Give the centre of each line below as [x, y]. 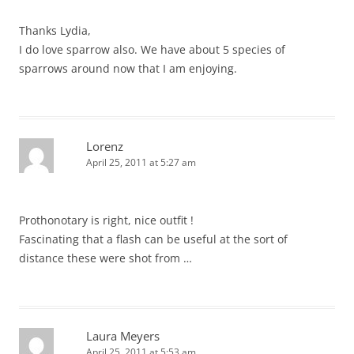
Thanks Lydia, [55, 30]
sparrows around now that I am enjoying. [128, 68]
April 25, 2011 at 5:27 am [141, 162]
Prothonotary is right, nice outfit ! [106, 220]
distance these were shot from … [105, 258]
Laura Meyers [123, 336]
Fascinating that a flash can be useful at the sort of [153, 239]
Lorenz [105, 146]
